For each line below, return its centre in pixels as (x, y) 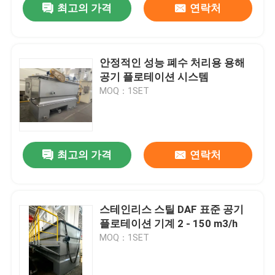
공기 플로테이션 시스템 (154, 77)
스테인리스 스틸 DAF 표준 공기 (172, 210)
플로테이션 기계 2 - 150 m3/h (169, 224)
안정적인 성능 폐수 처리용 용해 (172, 63)
